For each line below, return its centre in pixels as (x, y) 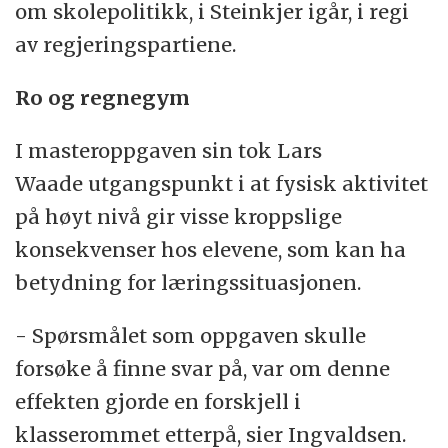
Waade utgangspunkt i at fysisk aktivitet (222, 184)
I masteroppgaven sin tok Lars (169, 151)
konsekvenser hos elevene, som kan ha (211, 250)
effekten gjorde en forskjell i (158, 402)
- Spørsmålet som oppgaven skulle (191, 336)
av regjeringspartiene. (126, 45)
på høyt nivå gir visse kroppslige (179, 217)
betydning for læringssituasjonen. (188, 283)
